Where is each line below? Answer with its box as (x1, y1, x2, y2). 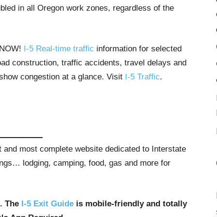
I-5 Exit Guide (21, 199, 74, 208)
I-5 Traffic (125, 72, 160, 81)
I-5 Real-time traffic (24, 44, 94, 53)
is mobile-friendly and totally (74, 199, 187, 208)
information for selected (94, 44, 182, 53)
